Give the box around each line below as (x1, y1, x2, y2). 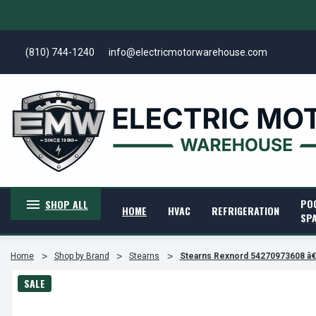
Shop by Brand (54, 251, 109, 261)
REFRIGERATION (211, 203, 279, 218)
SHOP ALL (44, 197, 88, 212)
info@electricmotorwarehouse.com (108, 46, 267, 58)
